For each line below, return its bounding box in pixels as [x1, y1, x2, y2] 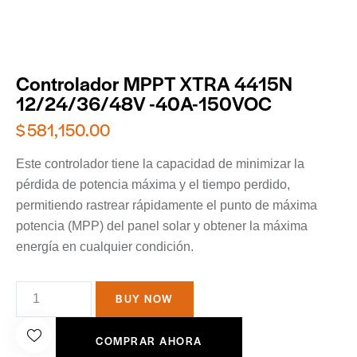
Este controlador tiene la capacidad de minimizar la [16, 156, 304, 171]
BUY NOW [116, 291, 174, 307]
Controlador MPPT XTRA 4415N [16, 69, 292, 97]
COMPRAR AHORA [96, 332, 202, 348]
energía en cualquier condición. [16, 239, 194, 253]
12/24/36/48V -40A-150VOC [16, 89, 272, 117]
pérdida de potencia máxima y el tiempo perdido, [16, 177, 290, 191]
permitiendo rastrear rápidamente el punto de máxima [16, 198, 317, 212]
